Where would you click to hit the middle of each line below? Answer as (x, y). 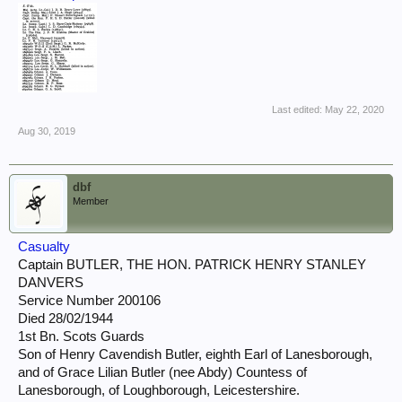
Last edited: (298, 109)
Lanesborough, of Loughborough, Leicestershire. (159, 390)
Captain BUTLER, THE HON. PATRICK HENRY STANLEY (192, 265)
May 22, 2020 (354, 109)
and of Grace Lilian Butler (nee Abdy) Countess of (162, 372)
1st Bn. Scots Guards (81, 336)
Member (91, 201)
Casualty (44, 247)
